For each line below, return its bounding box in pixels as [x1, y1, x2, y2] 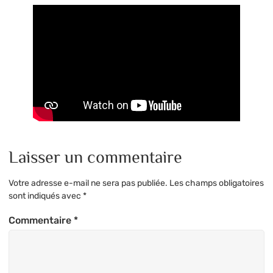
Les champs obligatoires [169, 178, 264, 189]
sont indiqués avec [9, 191, 83, 202]
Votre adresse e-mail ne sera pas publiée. [9, 178, 168, 189]
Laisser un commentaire [9, 147, 182, 165]
